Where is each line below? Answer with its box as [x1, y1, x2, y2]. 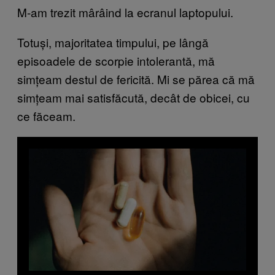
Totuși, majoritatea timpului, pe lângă [17, 33, 209, 50]
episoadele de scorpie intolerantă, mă [17, 52, 215, 69]
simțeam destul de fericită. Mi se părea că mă [17, 70, 255, 87]
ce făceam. [17, 107, 76, 124]
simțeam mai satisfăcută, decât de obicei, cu [17, 88, 250, 106]
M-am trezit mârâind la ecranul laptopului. [17, 3, 233, 20]
